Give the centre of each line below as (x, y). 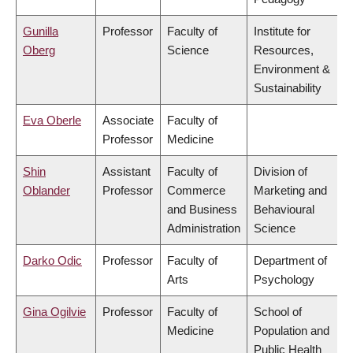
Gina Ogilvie (54, 312)
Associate (128, 121)
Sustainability (288, 88)
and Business (202, 210)
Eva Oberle (52, 121)
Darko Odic (52, 261)
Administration (204, 229)
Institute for (282, 32)
